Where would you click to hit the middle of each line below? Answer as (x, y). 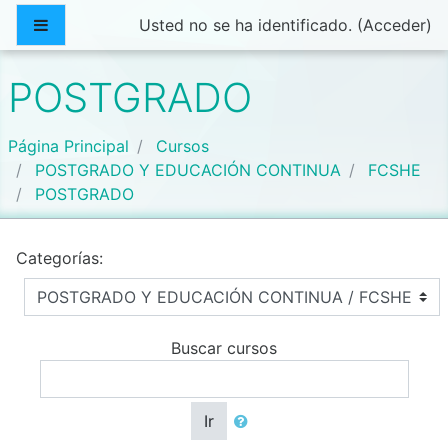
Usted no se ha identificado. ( (251, 25)
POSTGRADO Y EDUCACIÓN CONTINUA (188, 170)
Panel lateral (94, 24)
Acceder (394, 25)
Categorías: (59, 258)
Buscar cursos (224, 348)
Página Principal (68, 146)
